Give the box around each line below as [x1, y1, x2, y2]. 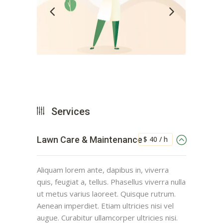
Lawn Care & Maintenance [37, 134, 142, 145]
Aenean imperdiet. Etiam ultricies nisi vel [37, 201, 174, 211]
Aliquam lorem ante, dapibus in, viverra [37, 165, 169, 175]
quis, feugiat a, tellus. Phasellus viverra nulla [37, 177, 186, 187]
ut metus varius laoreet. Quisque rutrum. [37, 189, 176, 199]
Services [51, 106, 90, 118]
